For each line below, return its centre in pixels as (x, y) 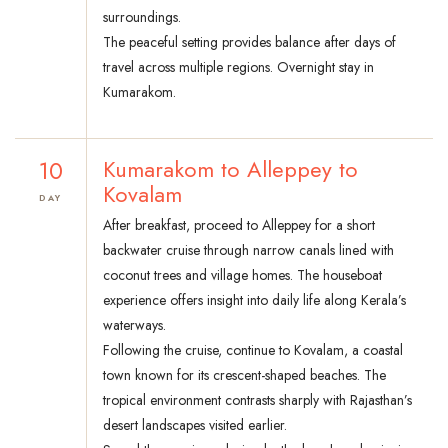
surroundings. (142, 17)
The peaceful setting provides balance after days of (249, 42)
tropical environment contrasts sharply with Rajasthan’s (257, 400)
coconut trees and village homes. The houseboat (242, 275)
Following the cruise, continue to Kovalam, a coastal (253, 350)
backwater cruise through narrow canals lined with (248, 250)
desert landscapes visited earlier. (195, 425)
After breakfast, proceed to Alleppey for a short (239, 225)
